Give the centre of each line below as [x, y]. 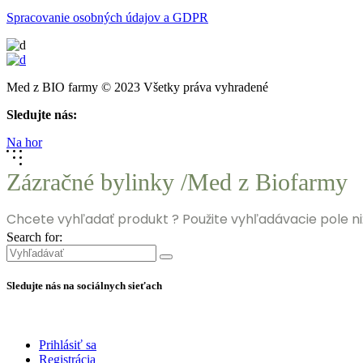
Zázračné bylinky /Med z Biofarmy [177, 181]
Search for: [34, 237]
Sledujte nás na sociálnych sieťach [84, 286]
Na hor [24, 142]
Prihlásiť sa [68, 345]
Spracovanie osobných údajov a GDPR [107, 17]
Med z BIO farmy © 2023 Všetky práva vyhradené [137, 87]
